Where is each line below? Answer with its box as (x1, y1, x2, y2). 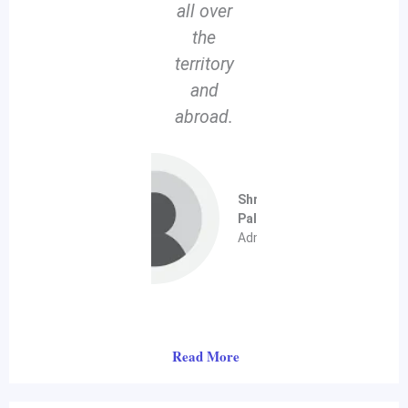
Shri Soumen (238, 191, 314, 207)
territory (174, 54, 234, 76)
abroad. (175, 107, 233, 128)
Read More (172, 346, 240, 367)
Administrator (238, 229, 320, 245)
